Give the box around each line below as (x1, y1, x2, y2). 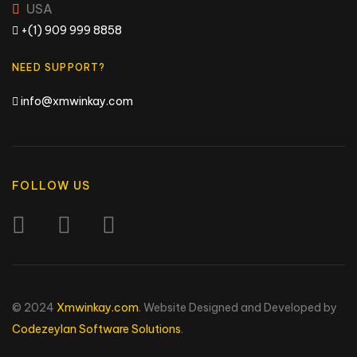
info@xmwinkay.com (18, 94, 133, 108)
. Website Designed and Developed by (139, 300, 337, 315)
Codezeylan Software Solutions (12, 321, 181, 336)
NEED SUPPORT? (12, 61, 106, 73)
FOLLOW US (12, 178, 91, 193)
